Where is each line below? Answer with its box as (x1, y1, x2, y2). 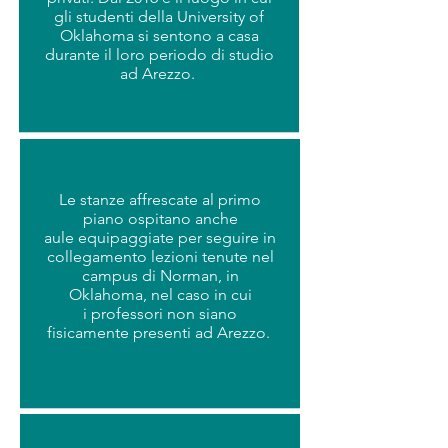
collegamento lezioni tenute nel (46, 247, 274, 266)
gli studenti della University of (54, 7, 264, 26)
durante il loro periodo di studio (44, 45, 274, 64)
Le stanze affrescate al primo (59, 190, 261, 209)
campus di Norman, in (81, 266, 239, 285)
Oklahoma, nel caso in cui (68, 285, 252, 304)
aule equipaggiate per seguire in (44, 228, 276, 247)
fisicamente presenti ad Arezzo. (46, 323, 274, 342)
